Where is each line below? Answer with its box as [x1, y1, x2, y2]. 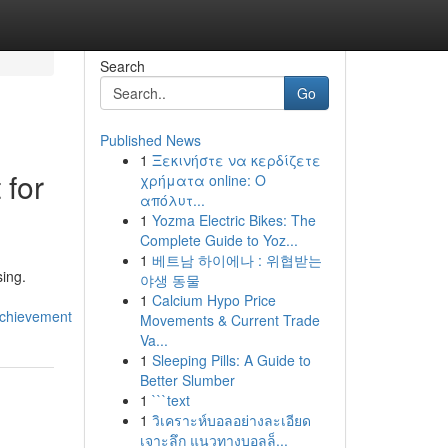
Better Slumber [139, 370, 235, 390]
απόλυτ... [139, 190, 205, 210]
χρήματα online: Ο [139, 170, 266, 190]
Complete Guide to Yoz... [139, 230, 298, 250]
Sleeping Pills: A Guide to [151, 350, 311, 370]
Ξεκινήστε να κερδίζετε [151, 150, 321, 170]
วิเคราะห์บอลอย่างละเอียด [151, 410, 311, 430]
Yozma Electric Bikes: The [151, 210, 316, 230]
